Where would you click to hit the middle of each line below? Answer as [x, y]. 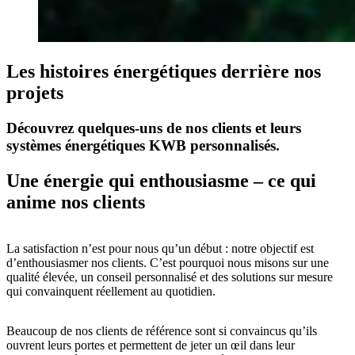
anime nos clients [76, 202]
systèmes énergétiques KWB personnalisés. [143, 145]
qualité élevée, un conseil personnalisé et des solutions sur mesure [170, 277]
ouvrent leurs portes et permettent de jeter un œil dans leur [151, 345]
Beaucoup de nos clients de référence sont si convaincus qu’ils [162, 330]
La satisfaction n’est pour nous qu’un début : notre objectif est [160, 248]
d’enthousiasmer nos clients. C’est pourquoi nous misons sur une [168, 262]
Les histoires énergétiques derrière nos [164, 71]
